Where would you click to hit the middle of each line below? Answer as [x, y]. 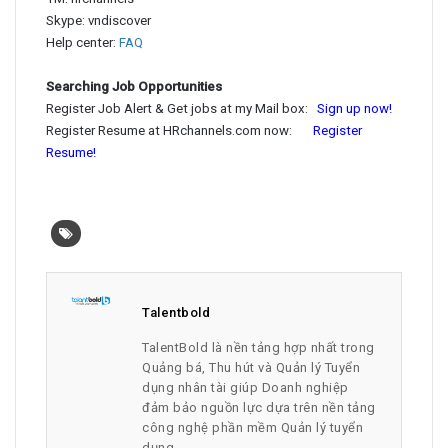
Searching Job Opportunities [134, 86]
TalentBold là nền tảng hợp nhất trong [258, 347]
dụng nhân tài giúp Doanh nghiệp [245, 387]
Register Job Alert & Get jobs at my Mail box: [177, 108]
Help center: [82, 42]
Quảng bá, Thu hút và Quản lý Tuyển [251, 367]
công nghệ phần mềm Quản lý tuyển [253, 427]
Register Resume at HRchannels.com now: [179, 130]
